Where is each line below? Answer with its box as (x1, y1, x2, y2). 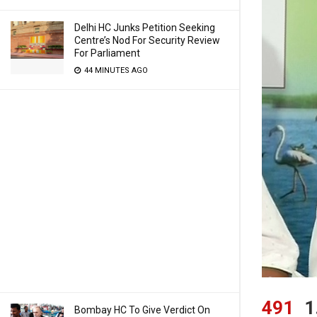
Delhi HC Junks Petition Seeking (74, 22, 215, 33)
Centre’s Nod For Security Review (74, 35, 220, 46)
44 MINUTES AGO (82, 66, 148, 75)
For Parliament (74, 47, 140, 59)
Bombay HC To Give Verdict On (74, 304, 210, 316)
